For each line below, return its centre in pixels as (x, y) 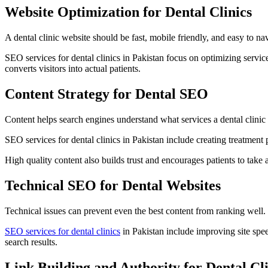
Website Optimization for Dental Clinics (128, 12)
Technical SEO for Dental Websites (113, 185)
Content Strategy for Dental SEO (106, 94)
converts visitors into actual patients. (73, 69)
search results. (31, 242)
